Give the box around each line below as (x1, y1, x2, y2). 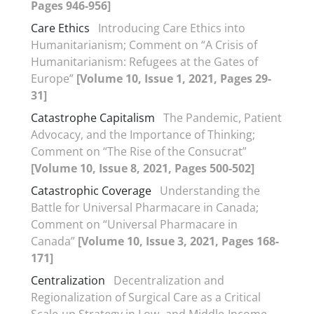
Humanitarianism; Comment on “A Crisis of (31, 37, 257, 53)
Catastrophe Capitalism (31, 110, 155, 125)
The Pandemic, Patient (163, 110, 282, 125)
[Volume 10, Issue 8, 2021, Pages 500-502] (31, 161, 254, 176)
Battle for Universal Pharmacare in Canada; (31, 200, 259, 215)
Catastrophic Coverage (31, 183, 151, 198)
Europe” (31, 71, 76, 86)
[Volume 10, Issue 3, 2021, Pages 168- (78, 233, 279, 249)
